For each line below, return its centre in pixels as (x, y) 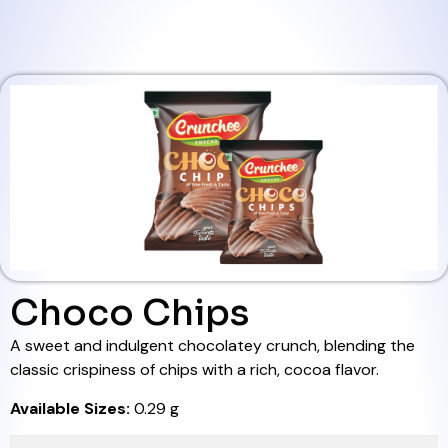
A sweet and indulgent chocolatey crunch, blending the (212, 346)
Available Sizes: (72, 408)
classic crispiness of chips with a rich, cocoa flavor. (194, 370)
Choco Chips (130, 313)
